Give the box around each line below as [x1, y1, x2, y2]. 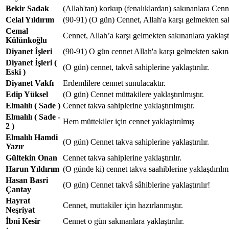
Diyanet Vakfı [6, 78, 54, 87]
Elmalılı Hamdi [6, 132, 58, 142]
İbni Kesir [6, 216, 40, 225]
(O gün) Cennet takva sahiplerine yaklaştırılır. [63, 137, 209, 146]
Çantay [6, 185, 31, 194]
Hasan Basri [6, 175, 48, 185]
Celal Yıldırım [6, 15, 54, 24]
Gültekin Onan [6, 153, 57, 162]
